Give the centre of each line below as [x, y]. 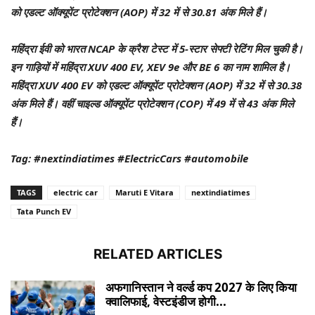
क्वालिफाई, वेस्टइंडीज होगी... [166, 301]
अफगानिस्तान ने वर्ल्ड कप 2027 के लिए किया [201, 287]
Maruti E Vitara [144, 192]
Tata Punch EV [44, 211]
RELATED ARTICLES [157, 254]
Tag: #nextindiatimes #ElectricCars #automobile [129, 158]
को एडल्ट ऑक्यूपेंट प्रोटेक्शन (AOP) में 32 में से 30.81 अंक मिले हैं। [139, 12]
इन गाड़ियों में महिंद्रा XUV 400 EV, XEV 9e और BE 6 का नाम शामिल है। [150, 66]
